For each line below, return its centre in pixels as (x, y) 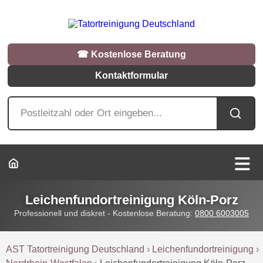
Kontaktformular (131, 76)
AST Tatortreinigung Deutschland (75, 249)
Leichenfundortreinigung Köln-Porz (131, 200)
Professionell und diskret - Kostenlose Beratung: (104, 213)
